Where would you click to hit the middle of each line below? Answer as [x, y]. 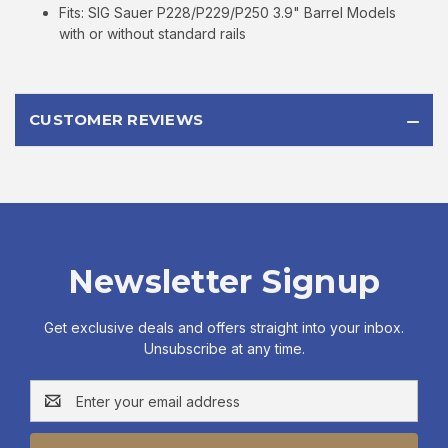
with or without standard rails [153, 34]
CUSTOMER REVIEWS [116, 120]
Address [57, 412]
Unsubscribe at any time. [224, 349]
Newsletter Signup [224, 282]
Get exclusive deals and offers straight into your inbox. [224, 328]
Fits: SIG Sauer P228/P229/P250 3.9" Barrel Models [228, 13]
